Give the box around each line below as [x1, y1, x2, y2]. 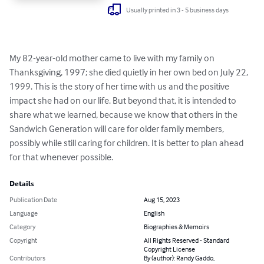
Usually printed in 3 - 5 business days [126, 5, 229, 14]
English [144, 209, 164, 218]
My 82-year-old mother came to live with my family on [9, 52, 216, 64]
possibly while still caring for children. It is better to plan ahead [9, 137, 245, 149]
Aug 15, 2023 [144, 195, 180, 204]
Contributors [9, 253, 45, 263]
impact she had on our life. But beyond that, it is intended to [9, 94, 238, 107]
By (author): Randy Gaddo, [144, 253, 214, 263]
